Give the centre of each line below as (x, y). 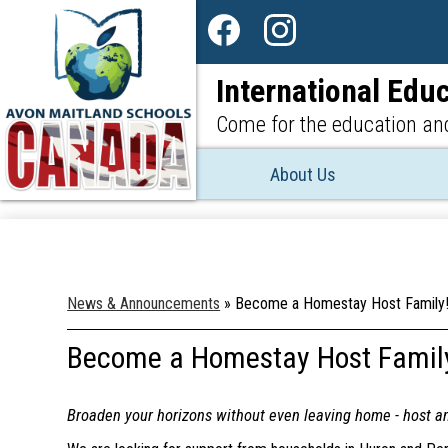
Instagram (287, 63)
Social (224, 19)
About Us (302, 174)
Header (229, 103)
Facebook (231, 63)
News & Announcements (144, 303)
